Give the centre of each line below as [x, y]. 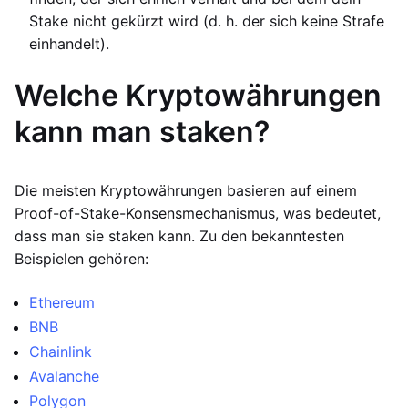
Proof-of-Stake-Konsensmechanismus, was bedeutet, [198, 213]
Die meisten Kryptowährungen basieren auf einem [186, 190]
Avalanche [64, 376]
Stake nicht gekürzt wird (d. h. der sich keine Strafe [207, 21]
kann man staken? [142, 132]
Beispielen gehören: [82, 259]
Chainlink [61, 352]
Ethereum [62, 302]
